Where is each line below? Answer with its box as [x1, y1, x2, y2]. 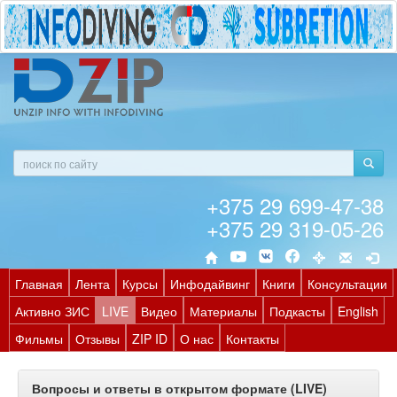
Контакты [226, 330, 279, 347]
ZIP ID [132, 330, 167, 347]
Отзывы [75, 330, 120, 347]
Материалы [190, 302, 257, 320]
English [338, 302, 378, 320]
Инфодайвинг [170, 275, 250, 292]
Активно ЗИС [15, 302, 90, 320]
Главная [15, 275, 63, 292]
